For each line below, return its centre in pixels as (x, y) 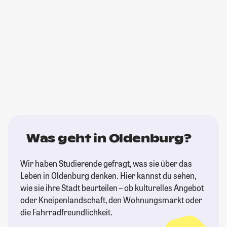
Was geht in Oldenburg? (109, 139)
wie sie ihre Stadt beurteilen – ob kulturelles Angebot (112, 188)
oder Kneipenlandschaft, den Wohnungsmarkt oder (111, 200)
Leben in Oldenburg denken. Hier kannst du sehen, (108, 176)
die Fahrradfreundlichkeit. (66, 212)
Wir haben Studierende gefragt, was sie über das (106, 164)
